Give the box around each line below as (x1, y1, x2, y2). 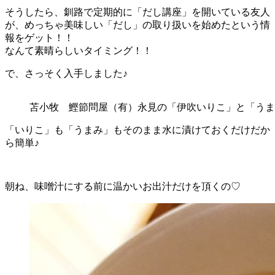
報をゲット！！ (5, 32, 74, 43)
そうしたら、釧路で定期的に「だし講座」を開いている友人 (5, 6, 270, 17)
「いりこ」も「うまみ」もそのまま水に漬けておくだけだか (5, 124, 270, 135)
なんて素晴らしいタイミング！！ (5, 45, 152, 56)
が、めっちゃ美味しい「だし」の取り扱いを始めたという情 (5, 19, 270, 30)
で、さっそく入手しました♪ (5, 68, 128, 79)
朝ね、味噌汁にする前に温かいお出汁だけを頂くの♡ (5, 180, 241, 192)
